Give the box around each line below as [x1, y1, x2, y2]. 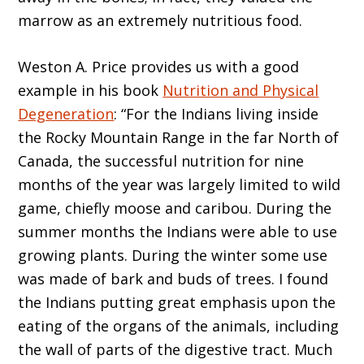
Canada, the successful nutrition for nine [18, 150, 305, 171]
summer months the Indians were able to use [18, 221, 338, 241]
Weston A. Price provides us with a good [18, 56, 300, 76]
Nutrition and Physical [162, 80, 319, 100]
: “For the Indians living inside [114, 103, 319, 123]
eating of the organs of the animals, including [18, 315, 340, 336]
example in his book [18, 80, 163, 100]
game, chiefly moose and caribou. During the [18, 197, 332, 218]
